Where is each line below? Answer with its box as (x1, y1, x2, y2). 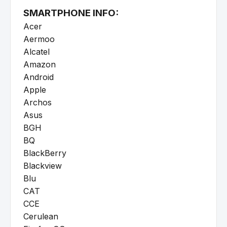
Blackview (23, 161, 62, 171)
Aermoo (23, 34, 55, 45)
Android (23, 72, 54, 83)
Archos (23, 97, 52, 108)
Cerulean (23, 211, 58, 222)
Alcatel (23, 47, 50, 57)
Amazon (23, 59, 56, 70)
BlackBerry (23, 148, 66, 159)
